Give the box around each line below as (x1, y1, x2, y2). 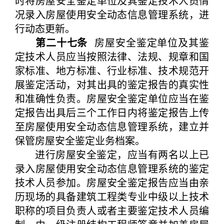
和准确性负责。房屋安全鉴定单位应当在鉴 (15, 91, 209, 105)
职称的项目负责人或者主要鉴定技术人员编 (15, 203, 209, 217)
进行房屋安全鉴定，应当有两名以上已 (15, 147, 209, 161)
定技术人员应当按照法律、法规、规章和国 (15, 49, 209, 63)
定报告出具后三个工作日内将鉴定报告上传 (15, 105, 209, 119)
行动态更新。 (15, 21, 75, 35)
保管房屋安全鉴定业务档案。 (15, 133, 145, 147)
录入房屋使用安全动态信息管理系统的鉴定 (15, 161, 209, 175)
